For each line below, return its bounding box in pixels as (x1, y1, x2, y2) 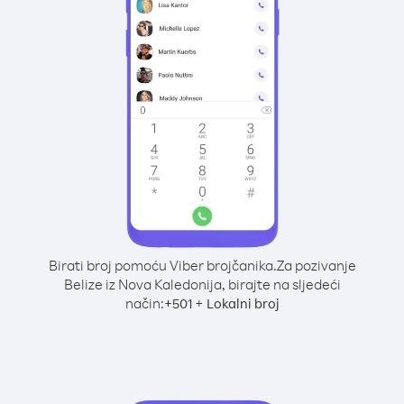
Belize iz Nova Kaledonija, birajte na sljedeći (63, 275, 341, 293)
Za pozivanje (276, 256, 356, 274)
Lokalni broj (206, 295, 280, 312)
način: (124, 294, 164, 312)
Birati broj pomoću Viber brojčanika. (48, 256, 277, 274)
